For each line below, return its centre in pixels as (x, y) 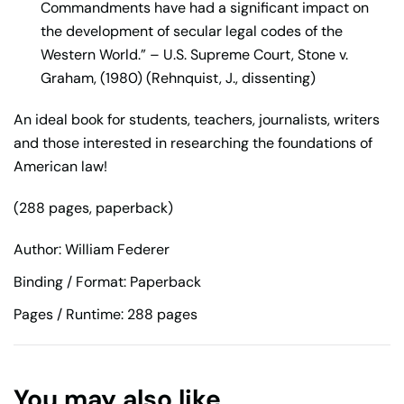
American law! (60, 166)
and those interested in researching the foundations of (193, 142)
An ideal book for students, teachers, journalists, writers (197, 119)
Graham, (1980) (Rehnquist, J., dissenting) (178, 78)
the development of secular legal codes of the (192, 31)
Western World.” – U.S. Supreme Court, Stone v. (194, 54)
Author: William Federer (92, 249)
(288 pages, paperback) (93, 207)
